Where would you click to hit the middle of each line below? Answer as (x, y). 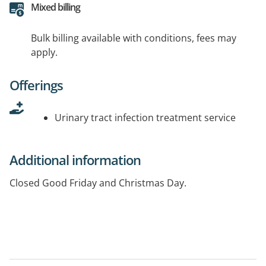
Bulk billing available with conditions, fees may (134, 38)
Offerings (36, 85)
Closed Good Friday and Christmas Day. (98, 183)
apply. (44, 53)
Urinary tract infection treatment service (145, 118)
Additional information (75, 160)
